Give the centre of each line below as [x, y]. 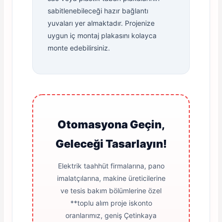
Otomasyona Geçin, [111, 125]
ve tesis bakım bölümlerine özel [111, 191]
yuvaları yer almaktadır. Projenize [101, 23]
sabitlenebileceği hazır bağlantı [98, 11]
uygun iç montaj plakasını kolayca [102, 36]
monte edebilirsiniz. [79, 48]
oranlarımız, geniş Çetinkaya [111, 216]
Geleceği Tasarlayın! [111, 144]
